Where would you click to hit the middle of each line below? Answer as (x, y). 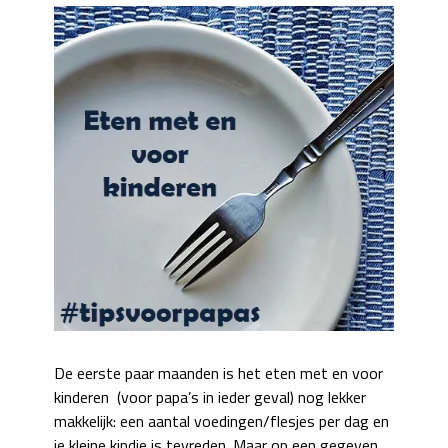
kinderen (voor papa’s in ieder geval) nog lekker (210, 396)
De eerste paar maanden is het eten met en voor (218, 372)
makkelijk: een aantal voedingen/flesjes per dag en (221, 420)
